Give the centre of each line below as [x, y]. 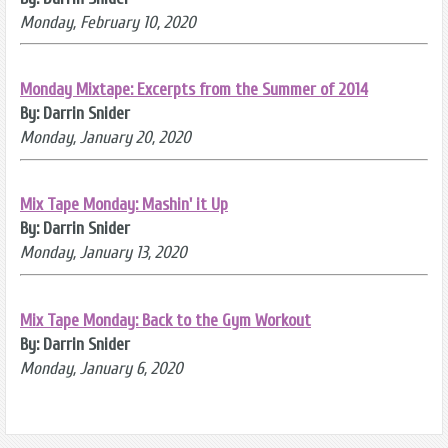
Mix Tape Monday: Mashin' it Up [124, 205]
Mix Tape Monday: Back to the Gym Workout [165, 320]
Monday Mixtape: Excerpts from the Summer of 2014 [194, 89]
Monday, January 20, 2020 [105, 137]
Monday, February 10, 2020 [108, 22]
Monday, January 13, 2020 [103, 253]
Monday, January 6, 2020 [101, 368]
